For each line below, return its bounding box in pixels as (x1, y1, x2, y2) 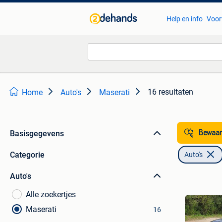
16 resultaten (148, 87, 193, 97)
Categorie (10, 150, 45, 160)
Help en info (166, 15, 203, 23)
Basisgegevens (10, 129, 64, 138)
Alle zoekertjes (26, 190, 76, 199)
